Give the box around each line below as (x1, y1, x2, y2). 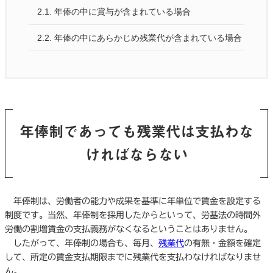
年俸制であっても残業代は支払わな (19, 123, 253, 139)
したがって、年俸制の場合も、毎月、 (5, 239, 158, 248)
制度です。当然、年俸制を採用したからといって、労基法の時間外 (5, 211, 261, 220)
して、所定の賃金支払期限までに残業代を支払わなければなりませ (5, 253, 261, 262)
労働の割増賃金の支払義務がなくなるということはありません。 (5, 225, 252, 234)
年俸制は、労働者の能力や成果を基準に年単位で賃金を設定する (5, 197, 261, 206)
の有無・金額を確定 (184, 239, 261, 248)
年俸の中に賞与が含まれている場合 (54, 7, 191, 16)
